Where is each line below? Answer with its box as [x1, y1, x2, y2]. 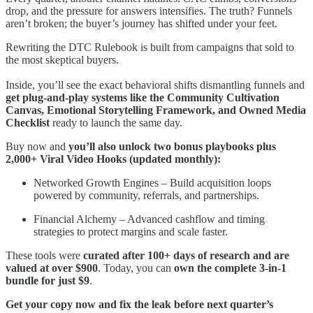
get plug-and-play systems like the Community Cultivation [6, 91, 279, 103]
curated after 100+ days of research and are [83, 249, 289, 261]
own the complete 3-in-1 [174, 261, 286, 274]
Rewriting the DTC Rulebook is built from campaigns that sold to [6, 41, 294, 53]
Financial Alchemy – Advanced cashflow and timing [34, 212, 265, 225]
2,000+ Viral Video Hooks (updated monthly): [6, 152, 221, 165]
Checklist [6, 116, 50, 129]
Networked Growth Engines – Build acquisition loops [34, 176, 271, 189]
